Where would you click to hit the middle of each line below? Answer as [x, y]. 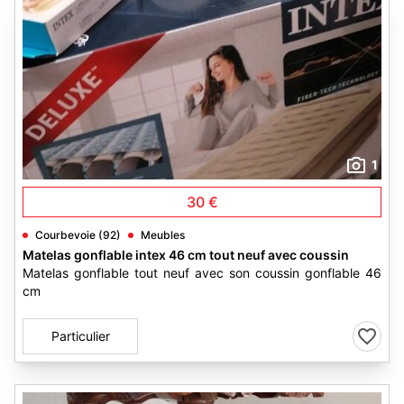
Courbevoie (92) [78, 235]
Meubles [163, 235]
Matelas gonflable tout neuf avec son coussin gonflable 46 [202, 273]
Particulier [80, 336]
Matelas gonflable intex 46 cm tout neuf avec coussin [186, 255]
